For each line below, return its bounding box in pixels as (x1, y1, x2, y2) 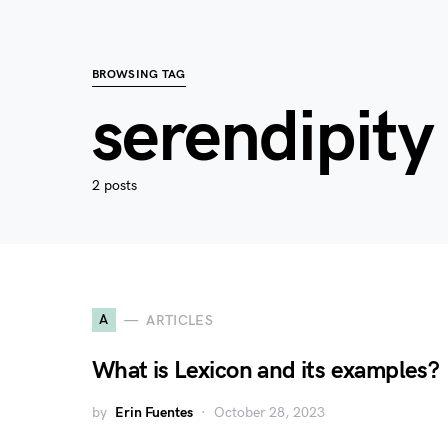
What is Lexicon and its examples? (92, 356, 440, 385)
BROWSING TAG (92, 67, 186, 82)
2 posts (92, 177, 137, 194)
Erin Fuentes (115, 404, 193, 421)
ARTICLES (146, 311, 214, 329)
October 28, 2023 (214, 404, 325, 421)
